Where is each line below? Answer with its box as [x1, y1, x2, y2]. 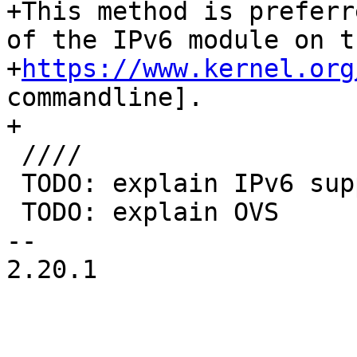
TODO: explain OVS [6, 198, 22, 227]
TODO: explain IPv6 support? [6, 169, 22, 198]
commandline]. [6, 83, 203, 112]
